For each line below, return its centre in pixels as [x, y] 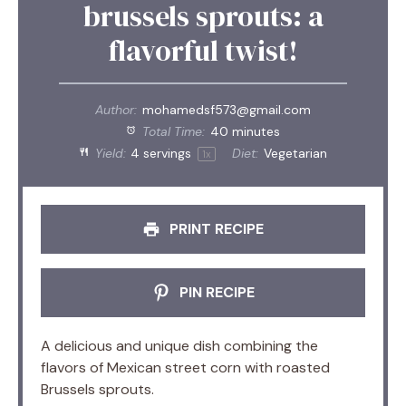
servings [168, 153]
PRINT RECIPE [215, 228]
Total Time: [172, 131]
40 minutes [245, 131]
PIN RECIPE [215, 292]
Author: [116, 109]
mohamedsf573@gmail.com [226, 109]
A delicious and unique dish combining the [179, 345]
